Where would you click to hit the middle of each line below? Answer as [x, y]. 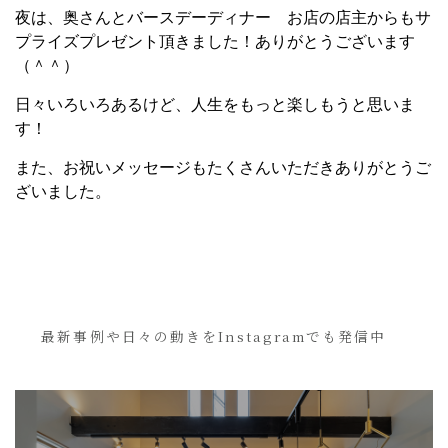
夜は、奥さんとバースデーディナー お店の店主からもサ [223, 17]
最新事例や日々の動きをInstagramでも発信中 [214, 335]
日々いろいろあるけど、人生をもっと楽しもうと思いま [215, 104]
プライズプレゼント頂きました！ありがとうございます [215, 41]
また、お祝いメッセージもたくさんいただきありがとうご [223, 167]
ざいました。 [63, 191]
